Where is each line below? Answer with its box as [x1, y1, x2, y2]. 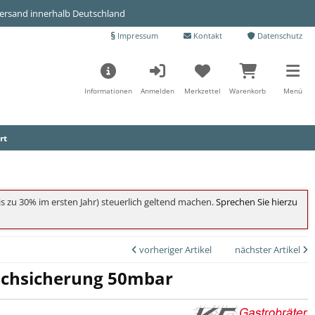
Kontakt [191, 30, 222, 41]
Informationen [84, 86, 133, 96]
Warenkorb [229, 86, 266, 96]
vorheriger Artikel [137, 243, 212, 257]
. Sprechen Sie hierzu [211, 195, 297, 209]
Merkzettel [184, 86, 221, 96]
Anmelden [141, 86, 175, 96]
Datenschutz [255, 30, 302, 41]
